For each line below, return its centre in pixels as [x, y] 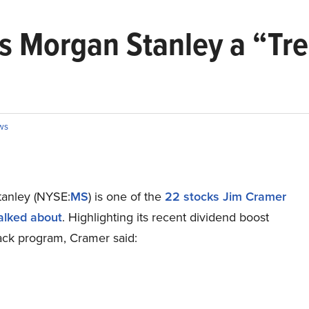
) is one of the [126, 197]
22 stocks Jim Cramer [225, 196]
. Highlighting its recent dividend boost [165, 217]
